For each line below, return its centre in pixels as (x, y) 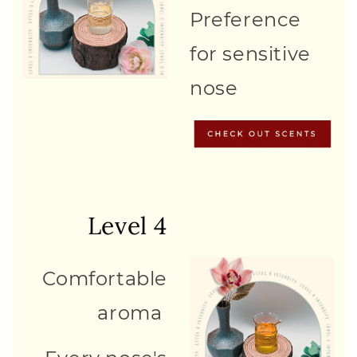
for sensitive (250, 53)
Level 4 (127, 226)
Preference (245, 19)
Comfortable (105, 278)
